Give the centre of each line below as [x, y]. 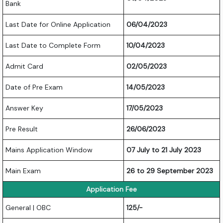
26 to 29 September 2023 [170, 171]
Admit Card [25, 66]
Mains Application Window [49, 150]
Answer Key [25, 108]
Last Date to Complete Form [53, 46]
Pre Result [22, 129]
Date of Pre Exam [34, 87]
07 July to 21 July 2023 [164, 150]
